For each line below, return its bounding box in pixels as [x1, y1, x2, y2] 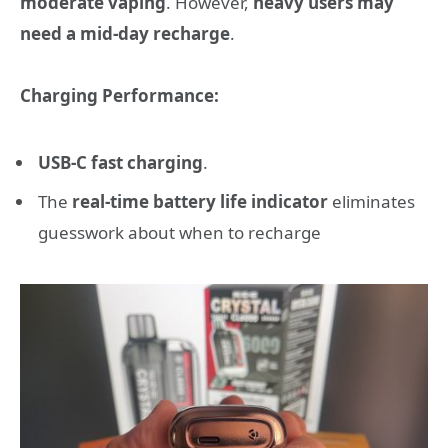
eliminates [328, 189, 415, 213]
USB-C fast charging [38, 151, 203, 175]
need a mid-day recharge [20, 21, 230, 45]
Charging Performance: [20, 84, 219, 108]
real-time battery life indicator [72, 189, 328, 213]
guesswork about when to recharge [38, 220, 321, 244]
